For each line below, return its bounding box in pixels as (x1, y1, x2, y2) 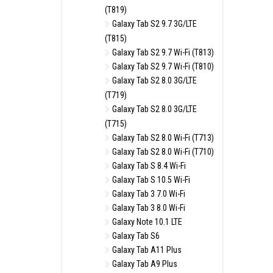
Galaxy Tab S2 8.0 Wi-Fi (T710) (110, 147, 214, 157)
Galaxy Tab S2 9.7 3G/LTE (110, 19, 197, 29)
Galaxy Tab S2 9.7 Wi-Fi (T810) (110, 62, 214, 71)
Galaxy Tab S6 (110, 231, 160, 241)
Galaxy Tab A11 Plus (110, 245, 182, 255)
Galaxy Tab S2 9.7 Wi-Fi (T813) (110, 48, 214, 57)
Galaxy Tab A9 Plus (110, 259, 177, 269)
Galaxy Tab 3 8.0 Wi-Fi (110, 203, 185, 213)
